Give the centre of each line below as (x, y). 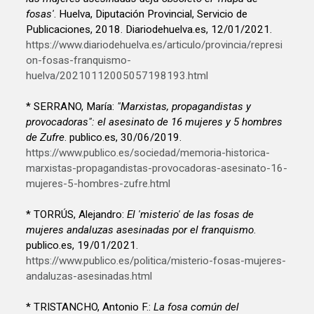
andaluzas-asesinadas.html (89, 276)
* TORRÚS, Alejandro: (77, 214)
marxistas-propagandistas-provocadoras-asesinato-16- (157, 168)
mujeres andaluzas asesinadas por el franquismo (140, 230)
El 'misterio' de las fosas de (191, 214)
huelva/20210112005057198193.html (117, 75)
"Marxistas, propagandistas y (184, 106)
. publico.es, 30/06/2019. (123, 137)
